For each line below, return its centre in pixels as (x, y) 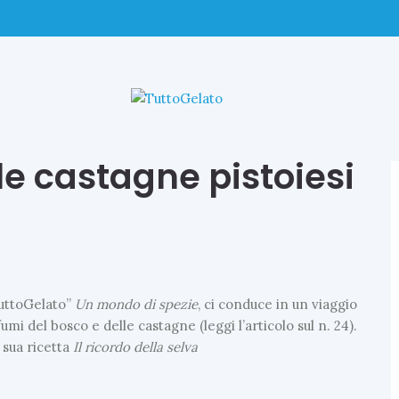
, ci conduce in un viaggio (278, 304)
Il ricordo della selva (136, 346)
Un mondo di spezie (137, 304)
